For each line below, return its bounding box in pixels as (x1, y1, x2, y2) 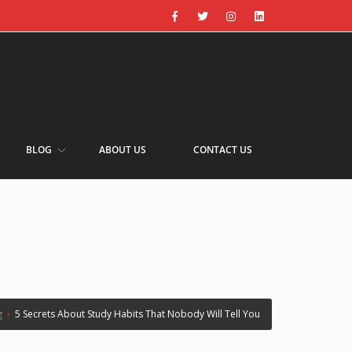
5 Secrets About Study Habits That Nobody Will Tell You (15, 307, 260, 321)
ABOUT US (99, 143, 146, 156)
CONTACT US (193, 143, 252, 156)
